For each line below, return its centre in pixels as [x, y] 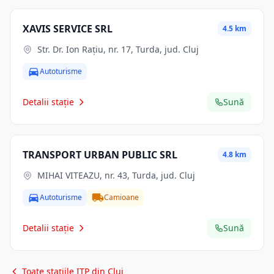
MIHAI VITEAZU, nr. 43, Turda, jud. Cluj [116, 175]
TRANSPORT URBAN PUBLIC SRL [100, 155]
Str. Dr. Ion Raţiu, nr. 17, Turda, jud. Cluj [118, 49]
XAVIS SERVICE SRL [68, 29]
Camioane [121, 197]
